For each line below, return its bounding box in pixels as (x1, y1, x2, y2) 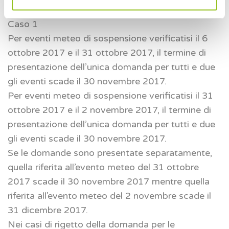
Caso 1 (8, 18, 38, 30)
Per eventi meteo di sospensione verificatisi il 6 (8, 33, 208, 44)
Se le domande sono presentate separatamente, (8, 147, 212, 159)
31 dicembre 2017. (8, 204, 88, 216)
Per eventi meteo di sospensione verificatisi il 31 (8, 90, 213, 102)
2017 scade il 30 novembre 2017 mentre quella (8, 176, 210, 188)
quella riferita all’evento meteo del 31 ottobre (8, 162, 199, 173)
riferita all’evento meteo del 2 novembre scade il (8, 190, 211, 202)
